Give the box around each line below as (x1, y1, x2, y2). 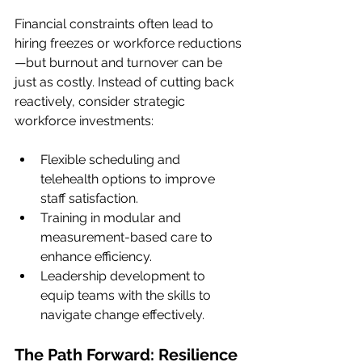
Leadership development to (40, 268, 208, 284)
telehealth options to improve (40, 171, 218, 187)
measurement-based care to (40, 229, 216, 245)
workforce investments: (15, 113, 154, 128)
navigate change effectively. (40, 307, 204, 322)
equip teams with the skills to (40, 288, 214, 303)
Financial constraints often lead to (15, 16, 217, 32)
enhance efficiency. (40, 249, 152, 264)
